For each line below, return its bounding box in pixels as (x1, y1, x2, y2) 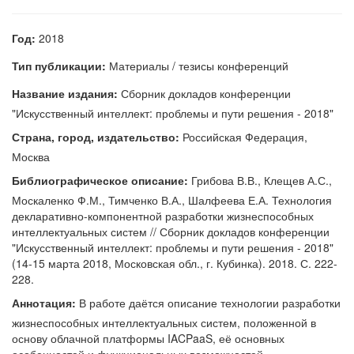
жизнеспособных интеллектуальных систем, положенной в (12, 314, 316, 330)
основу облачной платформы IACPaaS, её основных (12, 330, 284, 346)
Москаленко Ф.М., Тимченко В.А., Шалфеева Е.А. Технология (12, 192, 332, 208)
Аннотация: (12, 295, 76, 311)
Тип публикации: (12, 58, 106, 73)
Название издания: (12, 85, 118, 101)
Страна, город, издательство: (12, 129, 179, 145)
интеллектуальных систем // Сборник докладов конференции (12, 224, 330, 239)
